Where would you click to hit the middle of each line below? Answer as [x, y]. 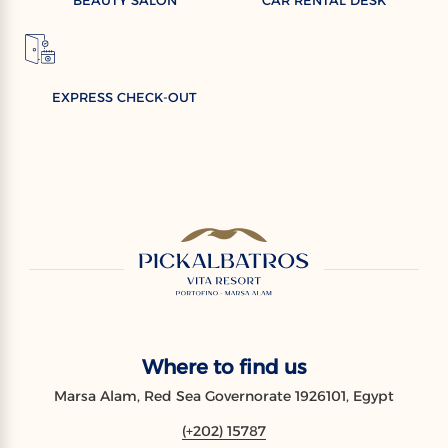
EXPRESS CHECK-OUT [124, 96]
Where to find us [224, 366]
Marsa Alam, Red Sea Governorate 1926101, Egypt [224, 395]
